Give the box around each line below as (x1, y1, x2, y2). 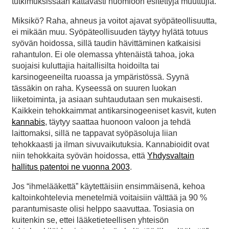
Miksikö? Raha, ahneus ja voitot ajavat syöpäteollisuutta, (12, 16, 217, 26)
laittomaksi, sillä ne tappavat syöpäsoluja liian (12, 129, 177, 138)
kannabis (12, 118, 45, 127)
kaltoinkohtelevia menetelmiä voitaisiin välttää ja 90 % (12, 193, 207, 202)
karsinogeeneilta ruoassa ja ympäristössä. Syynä (12, 73, 189, 82)
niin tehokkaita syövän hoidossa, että (12, 151, 147, 161)
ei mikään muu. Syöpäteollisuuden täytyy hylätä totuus (12, 28, 208, 37)
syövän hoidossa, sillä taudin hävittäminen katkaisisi (12, 39, 201, 48)
